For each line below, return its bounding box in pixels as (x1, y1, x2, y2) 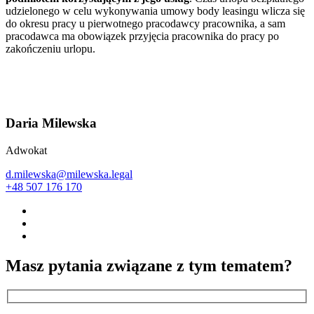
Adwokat (6, 144, 47, 157)
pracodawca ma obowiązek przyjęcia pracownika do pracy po (6, 29, 279, 42)
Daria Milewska (6, 116, 97, 131)
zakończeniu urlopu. (6, 42, 95, 55)
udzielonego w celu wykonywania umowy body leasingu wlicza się (6, 4, 305, 17)
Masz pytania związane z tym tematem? (6, 257, 292, 275)
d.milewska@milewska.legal (6, 168, 132, 181)
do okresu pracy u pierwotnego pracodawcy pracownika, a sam (6, 17, 285, 29)
